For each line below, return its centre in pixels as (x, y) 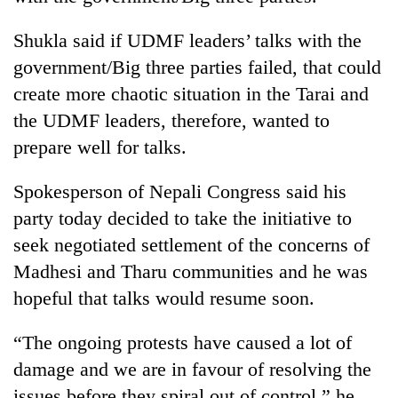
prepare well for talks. (100, 147)
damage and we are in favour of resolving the (192, 369)
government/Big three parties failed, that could (197, 67)
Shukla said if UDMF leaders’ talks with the (187, 40)
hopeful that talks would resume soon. (164, 298)
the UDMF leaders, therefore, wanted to (171, 120)
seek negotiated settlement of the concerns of (191, 244)
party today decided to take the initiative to (183, 218)
